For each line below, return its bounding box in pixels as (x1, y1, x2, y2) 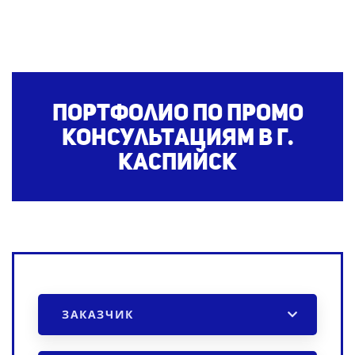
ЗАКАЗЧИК (62, 306, 134, 322)
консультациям (62, 122, 258, 151)
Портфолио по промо (52, 97, 303, 126)
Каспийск (118, 147, 237, 175)
